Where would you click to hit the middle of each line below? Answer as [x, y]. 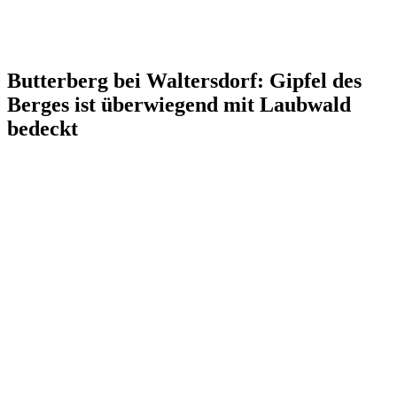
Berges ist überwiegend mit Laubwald [179, 104]
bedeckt [43, 128]
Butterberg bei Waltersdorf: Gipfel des [184, 80]
